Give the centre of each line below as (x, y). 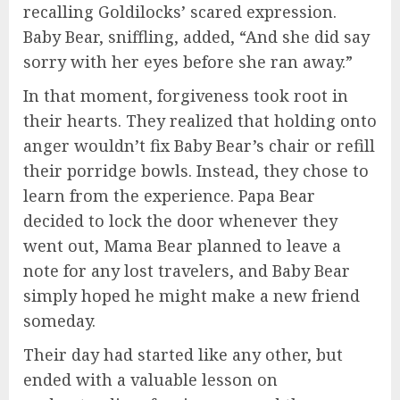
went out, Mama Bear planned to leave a (182, 246)
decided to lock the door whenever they (180, 221)
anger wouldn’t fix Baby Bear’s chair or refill (199, 146)
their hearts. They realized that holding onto (200, 121)
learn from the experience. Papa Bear (169, 196)
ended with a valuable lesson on (150, 380)
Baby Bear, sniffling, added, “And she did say (196, 37)
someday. (59, 321)
